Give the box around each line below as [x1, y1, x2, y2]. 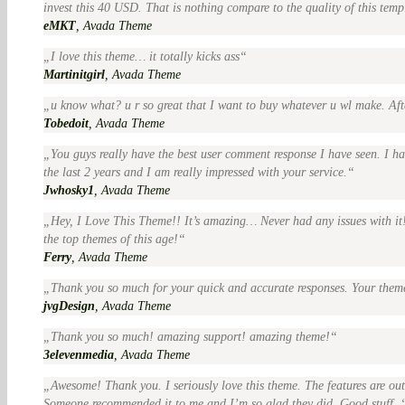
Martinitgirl [43, 67, 105, 81]
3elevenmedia [43, 347, 114, 362]
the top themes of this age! [43, 231, 178, 246]
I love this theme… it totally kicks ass [51, 49, 240, 63]
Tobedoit [43, 116, 89, 130]
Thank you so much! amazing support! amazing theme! [51, 329, 330, 344]
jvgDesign [43, 298, 95, 313]
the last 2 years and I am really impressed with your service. [43, 165, 347, 179]
